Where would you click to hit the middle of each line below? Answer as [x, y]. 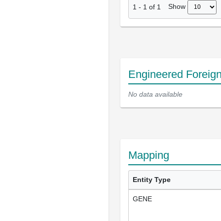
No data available [155, 94]
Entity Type [152, 179]
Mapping [149, 155]
